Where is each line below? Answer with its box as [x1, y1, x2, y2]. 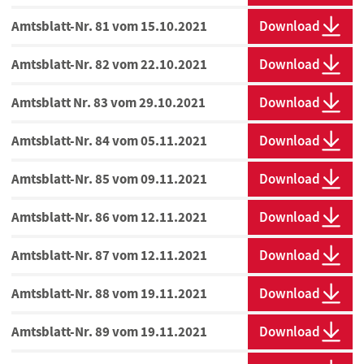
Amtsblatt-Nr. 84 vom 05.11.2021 [11, 132, 207, 150]
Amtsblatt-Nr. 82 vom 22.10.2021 [11, 55, 207, 74]
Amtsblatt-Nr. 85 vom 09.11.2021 [11, 170, 207, 188]
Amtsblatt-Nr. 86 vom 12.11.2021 [11, 208, 207, 227]
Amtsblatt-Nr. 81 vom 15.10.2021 [11, 17, 207, 36]
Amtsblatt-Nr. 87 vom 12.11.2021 [11, 246, 207, 265]
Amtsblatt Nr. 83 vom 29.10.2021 [11, 93, 206, 112]
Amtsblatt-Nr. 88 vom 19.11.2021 [11, 284, 207, 303]
